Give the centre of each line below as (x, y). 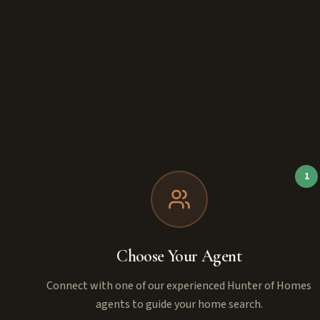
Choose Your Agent (179, 256)
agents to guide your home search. (179, 304)
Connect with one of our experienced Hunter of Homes (179, 285)
